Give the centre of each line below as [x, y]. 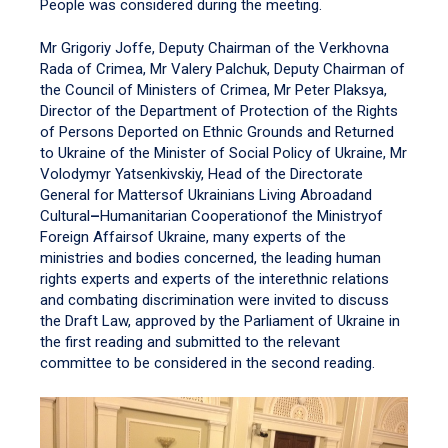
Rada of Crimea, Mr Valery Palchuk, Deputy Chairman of [222, 69]
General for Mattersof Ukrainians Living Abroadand [206, 195]
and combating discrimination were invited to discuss [214, 300]
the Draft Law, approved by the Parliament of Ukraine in [220, 321]
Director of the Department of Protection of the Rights [219, 111]
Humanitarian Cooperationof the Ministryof [241, 216]
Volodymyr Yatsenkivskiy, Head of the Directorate [201, 174]
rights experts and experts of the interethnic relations [214, 279]
